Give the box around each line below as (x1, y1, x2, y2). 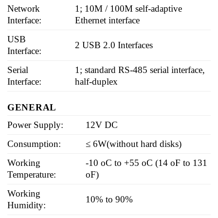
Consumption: (7, 138, 61, 149)
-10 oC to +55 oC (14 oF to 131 (86, 157, 208, 168)
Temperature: (7, 169, 56, 180)
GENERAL (7, 102, 57, 112)
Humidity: (7, 200, 46, 210)
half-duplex (75, 76, 118, 87)
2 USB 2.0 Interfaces (75, 39, 153, 50)
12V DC (86, 119, 118, 130)
